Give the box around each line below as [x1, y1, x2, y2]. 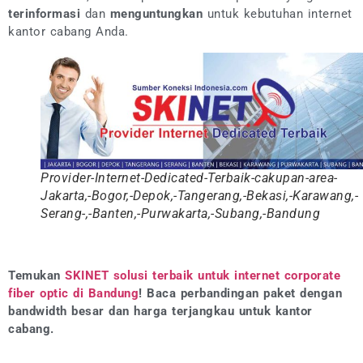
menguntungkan [109, 6, 203, 22]
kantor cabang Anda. [8, 24, 129, 40]
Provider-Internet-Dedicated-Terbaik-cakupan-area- [41, 169, 338, 186]
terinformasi [8, 6, 80, 22]
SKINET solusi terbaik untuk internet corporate [65, 267, 340, 283]
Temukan [8, 267, 65, 283]
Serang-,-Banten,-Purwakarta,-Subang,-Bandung [41, 205, 320, 221]
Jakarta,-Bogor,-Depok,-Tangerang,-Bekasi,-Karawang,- [41, 187, 358, 203]
